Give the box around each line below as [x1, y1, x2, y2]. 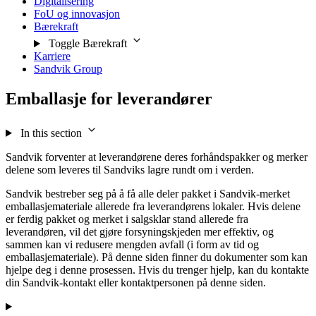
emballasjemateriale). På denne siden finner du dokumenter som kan [6, 250, 308, 263]
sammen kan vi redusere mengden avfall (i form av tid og [6, 238, 259, 250]
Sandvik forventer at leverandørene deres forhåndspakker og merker [6, 150, 308, 163]
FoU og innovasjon [34, 8, 120, 20]
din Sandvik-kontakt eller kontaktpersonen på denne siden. [6, 276, 266, 288]
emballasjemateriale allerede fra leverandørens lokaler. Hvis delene [6, 200, 300, 212]
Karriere [34, 50, 71, 63]
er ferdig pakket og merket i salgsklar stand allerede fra [6, 212, 248, 225]
